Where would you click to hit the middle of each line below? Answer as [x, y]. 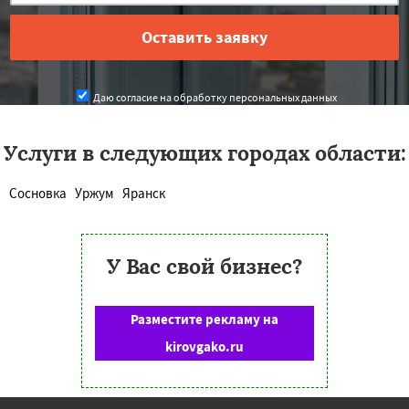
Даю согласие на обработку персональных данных [214, 97]
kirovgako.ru [204, 346]
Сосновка [38, 193]
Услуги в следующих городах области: [204, 152]
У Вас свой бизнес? [204, 266]
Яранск [144, 193]
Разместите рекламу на [204, 319]
